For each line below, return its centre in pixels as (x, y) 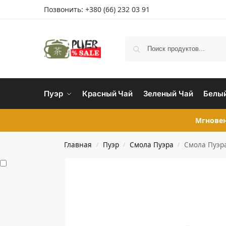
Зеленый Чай (168, 94)
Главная (78, 145)
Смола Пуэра (151, 145)
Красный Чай (108, 94)
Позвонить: (65, 9)
